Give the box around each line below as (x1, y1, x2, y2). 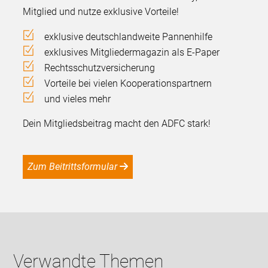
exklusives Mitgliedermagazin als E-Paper (44, 47, 220, 59)
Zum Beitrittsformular (33, 161, 118, 173)
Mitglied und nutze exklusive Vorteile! (23, 6, 179, 18)
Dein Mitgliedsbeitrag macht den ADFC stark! (23, 118, 211, 130)
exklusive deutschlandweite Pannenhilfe (44, 31, 213, 43)
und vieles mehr (44, 93, 111, 105)
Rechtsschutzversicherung (44, 62, 156, 74)
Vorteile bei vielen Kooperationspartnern (44, 78, 212, 90)
